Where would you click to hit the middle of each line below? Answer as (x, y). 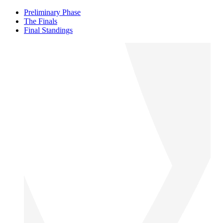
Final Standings (48, 30)
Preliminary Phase (52, 12)
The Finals (41, 21)
